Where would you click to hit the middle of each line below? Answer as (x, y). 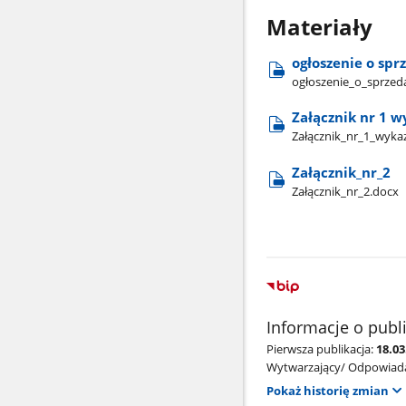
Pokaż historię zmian (327, 391)
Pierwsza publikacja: (319, 348)
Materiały (319, 27)
